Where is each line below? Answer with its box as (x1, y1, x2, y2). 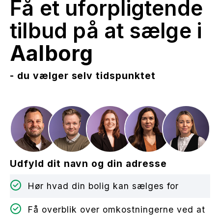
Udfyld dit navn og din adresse (10, 158, 167, 170)
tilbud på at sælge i (10, 18, 202, 43)
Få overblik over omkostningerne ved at (27, 204, 205, 215)
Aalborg (10, 40, 93, 66)
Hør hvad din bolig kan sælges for (27, 181, 179, 192)
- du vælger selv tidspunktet (10, 69, 156, 82)
